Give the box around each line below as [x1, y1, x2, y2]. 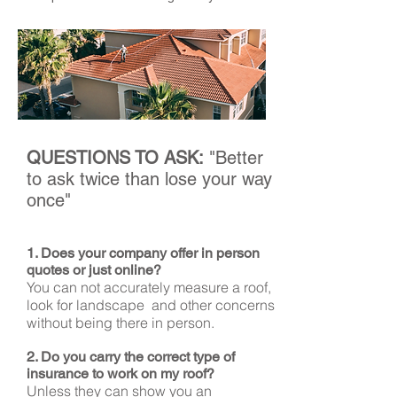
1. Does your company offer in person [27, 245, 260, 261]
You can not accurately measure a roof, [27, 278, 271, 296]
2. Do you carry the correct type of [27, 348, 235, 365]
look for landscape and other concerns [27, 296, 275, 314]
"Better [204, 147, 263, 168]
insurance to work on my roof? [27, 365, 214, 382]
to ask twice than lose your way [27, 168, 272, 190]
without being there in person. [27, 314, 214, 331]
